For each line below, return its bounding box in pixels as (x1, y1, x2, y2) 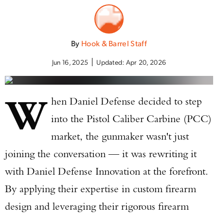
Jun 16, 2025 (52, 57, 89, 66)
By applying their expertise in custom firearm (5, 182, 196, 195)
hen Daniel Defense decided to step (51, 94, 202, 108)
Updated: (96, 57, 126, 66)
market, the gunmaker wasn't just (51, 129, 189, 143)
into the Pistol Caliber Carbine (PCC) (51, 112, 212, 125)
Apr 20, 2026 (126, 57, 166, 66)
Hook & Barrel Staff (81, 38, 147, 48)
